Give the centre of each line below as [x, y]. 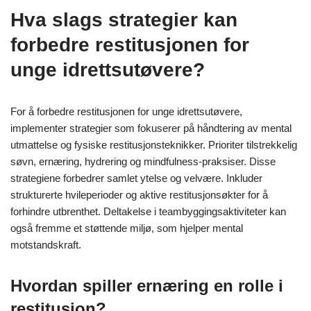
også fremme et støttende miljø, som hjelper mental [127, 228]
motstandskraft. [46, 244]
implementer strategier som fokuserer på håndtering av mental [151, 128]
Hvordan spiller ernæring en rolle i [147, 285]
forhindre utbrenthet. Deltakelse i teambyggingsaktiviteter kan [148, 211]
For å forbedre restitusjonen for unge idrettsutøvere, [126, 111]
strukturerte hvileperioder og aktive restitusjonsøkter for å [139, 194]
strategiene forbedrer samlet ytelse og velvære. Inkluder [136, 178]
